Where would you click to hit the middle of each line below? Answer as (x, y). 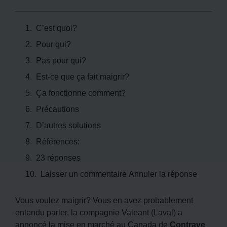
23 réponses (58, 157)
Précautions (58, 109)
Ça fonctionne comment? (81, 92)
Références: (58, 141)
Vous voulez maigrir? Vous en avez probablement (104, 200)
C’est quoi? (56, 28)
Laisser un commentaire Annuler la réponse (119, 174)
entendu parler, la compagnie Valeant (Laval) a (99, 212)
